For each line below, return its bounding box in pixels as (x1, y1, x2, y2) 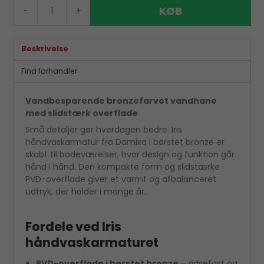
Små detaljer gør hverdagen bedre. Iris (25, 123, 183, 136)
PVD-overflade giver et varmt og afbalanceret (25, 173, 217, 185)
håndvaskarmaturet (25, 233, 159, 251)
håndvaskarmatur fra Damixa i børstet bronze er (25, 136, 225, 148)
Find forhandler (21, 65, 77, 76)
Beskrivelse (21, 44, 68, 54)
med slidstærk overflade (25, 107, 138, 119)
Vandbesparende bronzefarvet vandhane (25, 94, 217, 107)
